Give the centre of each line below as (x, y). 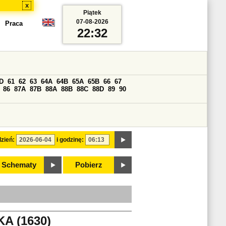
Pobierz (89, 165)
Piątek (92, 13)
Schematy (19, 165)
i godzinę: (70, 140)
